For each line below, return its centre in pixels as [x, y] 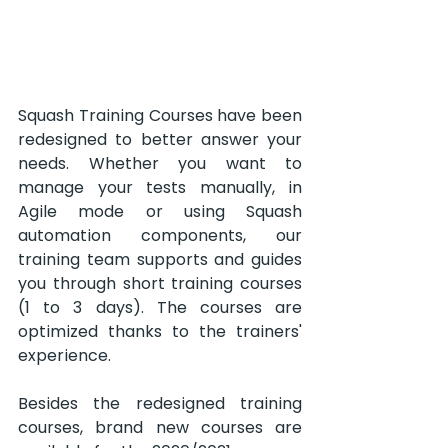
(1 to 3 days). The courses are [160, 308]
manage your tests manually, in [160, 188]
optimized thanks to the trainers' [160, 332]
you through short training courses [160, 284]
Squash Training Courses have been [160, 116]
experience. [64, 356]
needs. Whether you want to [160, 164]
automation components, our [160, 236]
